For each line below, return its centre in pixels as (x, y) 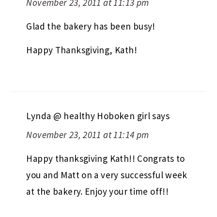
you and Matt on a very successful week (107, 175)
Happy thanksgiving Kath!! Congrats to (106, 159)
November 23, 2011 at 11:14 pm (88, 135)
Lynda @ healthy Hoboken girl (88, 116)
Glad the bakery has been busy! (91, 26)
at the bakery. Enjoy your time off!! (98, 192)
